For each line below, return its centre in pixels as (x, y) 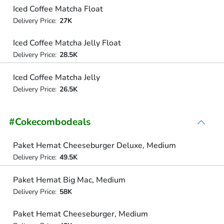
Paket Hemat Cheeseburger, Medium (80, 214)
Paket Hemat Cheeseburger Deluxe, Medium (94, 145)
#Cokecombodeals (50, 122)
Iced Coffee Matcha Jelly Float (67, 43)
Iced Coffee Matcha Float (58, 9)
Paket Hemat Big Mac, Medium (69, 180)
